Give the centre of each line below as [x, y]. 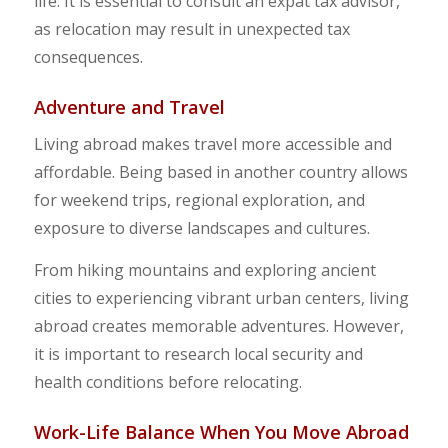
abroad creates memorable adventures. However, [218, 325]
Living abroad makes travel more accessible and [212, 144]
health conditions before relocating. [167, 381]
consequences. [88, 56]
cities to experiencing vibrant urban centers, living [221, 297]
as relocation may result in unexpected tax [191, 28]
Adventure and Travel [129, 106]
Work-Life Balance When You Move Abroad [221, 431]
